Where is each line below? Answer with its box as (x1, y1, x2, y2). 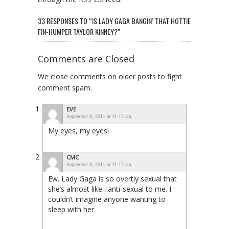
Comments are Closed (38, 53, 134, 65)
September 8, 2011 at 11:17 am (66, 162, 131, 168)
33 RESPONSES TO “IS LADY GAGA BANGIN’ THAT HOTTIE (38, 15, 191, 27)
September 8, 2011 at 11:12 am (66, 113, 131, 120)
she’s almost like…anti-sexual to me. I (48, 184, 171, 194)
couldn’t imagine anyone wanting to (48, 194, 166, 204)
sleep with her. (48, 204, 96, 215)
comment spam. (38, 83, 92, 93)
